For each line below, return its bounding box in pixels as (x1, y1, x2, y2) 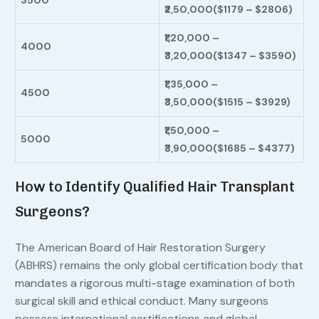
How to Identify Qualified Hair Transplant (14, 178, 295, 196)
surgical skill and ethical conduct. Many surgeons (14, 293, 268, 309)
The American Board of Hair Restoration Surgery (14, 240, 266, 256)
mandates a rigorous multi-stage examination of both (14, 276, 295, 291)
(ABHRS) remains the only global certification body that (14, 258, 303, 273)
